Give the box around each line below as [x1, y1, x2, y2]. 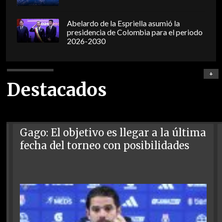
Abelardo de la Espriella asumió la [66, 19, 180, 28]
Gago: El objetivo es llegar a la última [20, 126, 207, 139]
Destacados [6, 78, 107, 101]
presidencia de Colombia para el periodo [66, 28, 203, 37]
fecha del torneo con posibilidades [20, 139, 190, 152]
